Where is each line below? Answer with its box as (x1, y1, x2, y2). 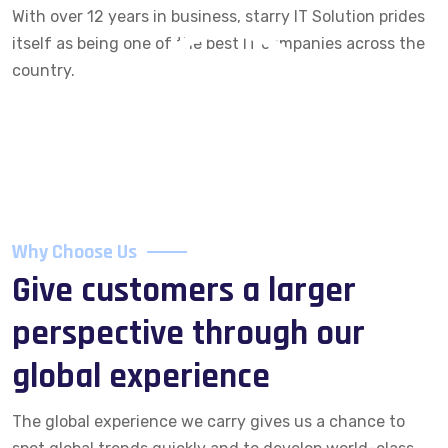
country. (12, 61, 75, 80)
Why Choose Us (12, 239, 137, 265)
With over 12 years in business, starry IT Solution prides (12, 7, 425, 26)
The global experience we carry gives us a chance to (12, 412, 405, 431)
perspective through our (12, 311, 365, 356)
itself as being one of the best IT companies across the (12, 34, 425, 53)
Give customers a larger (12, 268, 356, 313)
